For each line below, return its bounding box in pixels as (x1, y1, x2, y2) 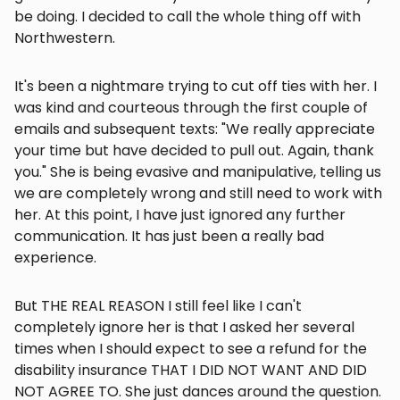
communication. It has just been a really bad (14, 226, 324, 247)
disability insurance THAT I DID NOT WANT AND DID (14, 360, 367, 381)
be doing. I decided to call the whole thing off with (14, 6, 361, 28)
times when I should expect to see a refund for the (14, 338, 367, 360)
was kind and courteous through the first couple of (14, 97, 368, 119)
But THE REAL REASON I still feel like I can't (14, 296, 302, 317)
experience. (14, 247, 96, 269)
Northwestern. (14, 28, 115, 49)
